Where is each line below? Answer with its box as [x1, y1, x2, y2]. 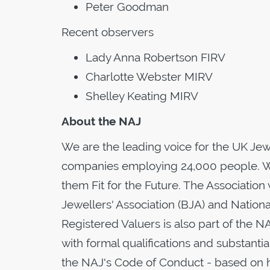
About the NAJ [61, 114, 141, 128]
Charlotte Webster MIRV [86, 69, 213, 83]
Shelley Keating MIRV [86, 89, 198, 102]
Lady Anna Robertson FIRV [86, 50, 225, 64]
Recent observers [61, 25, 154, 39]
